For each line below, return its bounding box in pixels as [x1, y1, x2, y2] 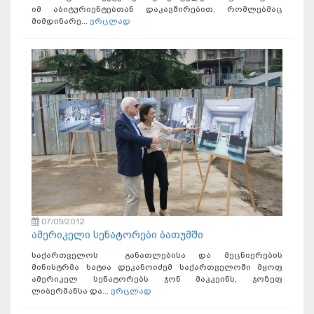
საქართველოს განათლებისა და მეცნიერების [32, 250, 282, 261]
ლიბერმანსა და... [32, 286, 111, 296]
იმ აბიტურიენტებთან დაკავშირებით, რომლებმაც [32, 4, 282, 15]
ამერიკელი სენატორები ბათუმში [32, 228, 203, 242]
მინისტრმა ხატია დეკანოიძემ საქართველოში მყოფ [32, 262, 282, 273]
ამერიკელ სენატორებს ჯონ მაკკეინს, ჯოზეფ [32, 274, 282, 285]
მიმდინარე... [32, 16, 90, 27]
